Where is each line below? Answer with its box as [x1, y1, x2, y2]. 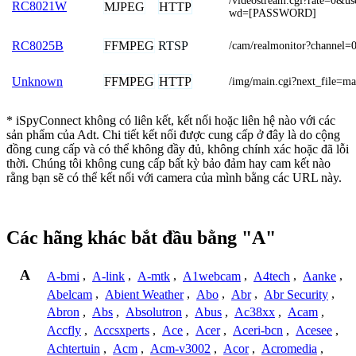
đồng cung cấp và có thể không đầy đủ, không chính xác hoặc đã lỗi [6, 141, 349, 156]
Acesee [296, 323, 332, 338]
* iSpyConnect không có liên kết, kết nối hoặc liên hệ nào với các [6, 113, 335, 127]
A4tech [253, 269, 290, 283]
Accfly [47, 323, 81, 338]
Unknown [12, 74, 63, 88]
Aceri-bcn [233, 323, 283, 338]
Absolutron [126, 305, 182, 319]
